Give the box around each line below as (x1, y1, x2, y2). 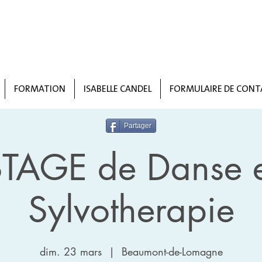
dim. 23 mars (39, 244, 102, 258)
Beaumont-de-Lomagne (121, 244, 223, 258)
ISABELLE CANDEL (84, 82, 151, 95)
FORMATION (14, 82, 65, 95)
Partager (124, 122, 151, 130)
